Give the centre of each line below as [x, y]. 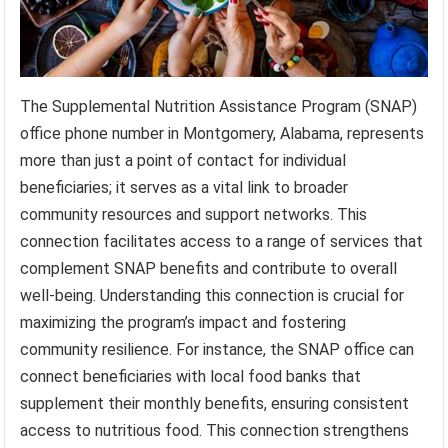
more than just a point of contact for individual [183, 161]
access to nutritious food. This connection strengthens [215, 431]
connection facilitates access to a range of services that [222, 242]
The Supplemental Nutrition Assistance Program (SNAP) [219, 107]
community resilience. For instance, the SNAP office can [217, 350]
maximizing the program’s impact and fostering [183, 323]
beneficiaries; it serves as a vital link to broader [184, 188]
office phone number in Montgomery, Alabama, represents [222, 134]
